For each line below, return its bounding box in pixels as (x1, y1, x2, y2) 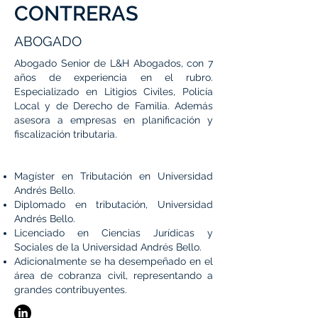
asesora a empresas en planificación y (14, 114, 213, 126)
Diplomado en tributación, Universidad (14, 199, 213, 210)
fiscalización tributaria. (14, 128, 117, 140)
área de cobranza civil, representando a (14, 270, 213, 281)
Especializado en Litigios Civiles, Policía (14, 86, 213, 97)
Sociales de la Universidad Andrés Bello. (14, 241, 202, 253)
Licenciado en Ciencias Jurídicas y (14, 227, 213, 238)
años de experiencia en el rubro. (14, 72, 213, 83)
